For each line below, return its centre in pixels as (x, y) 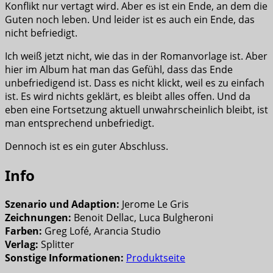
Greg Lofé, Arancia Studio (103, 231)
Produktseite (156, 258)
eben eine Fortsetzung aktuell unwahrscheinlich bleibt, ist (136, 110)
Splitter (56, 245)
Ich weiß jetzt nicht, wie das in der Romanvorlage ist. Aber (136, 56)
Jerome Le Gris (155, 204)
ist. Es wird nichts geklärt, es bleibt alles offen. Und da (128, 97)
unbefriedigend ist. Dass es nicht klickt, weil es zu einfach (135, 83)
